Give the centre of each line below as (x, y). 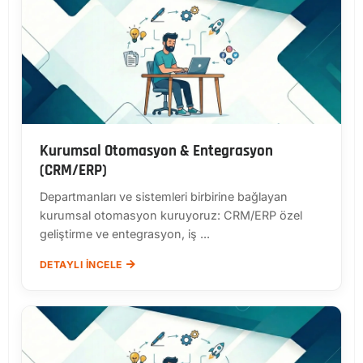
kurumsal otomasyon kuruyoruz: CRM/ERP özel (171, 216)
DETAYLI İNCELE (81, 265)
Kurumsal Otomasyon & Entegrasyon (156, 152)
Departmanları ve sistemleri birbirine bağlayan (164, 197)
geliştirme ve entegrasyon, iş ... (125, 234)
